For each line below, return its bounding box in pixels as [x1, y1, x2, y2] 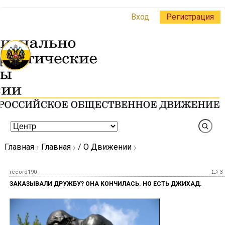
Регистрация [166, 12, 214, 22]
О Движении [83, 142, 132, 152]
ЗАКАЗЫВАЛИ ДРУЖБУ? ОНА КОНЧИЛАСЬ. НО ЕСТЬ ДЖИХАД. [10, 180, 202, 187]
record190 [10, 169, 37, 175]
